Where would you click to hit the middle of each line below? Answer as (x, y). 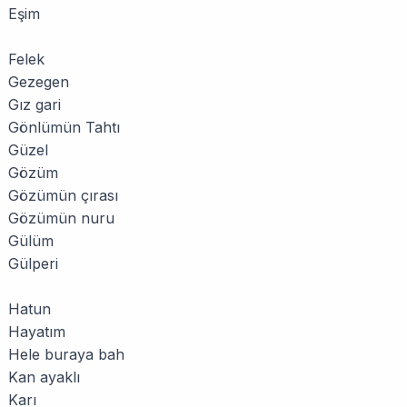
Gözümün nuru (61, 218)
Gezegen (39, 82)
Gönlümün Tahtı (64, 127)
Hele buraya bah (66, 354)
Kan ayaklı (44, 377)
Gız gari (35, 104)
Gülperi (33, 263)
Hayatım (37, 332)
